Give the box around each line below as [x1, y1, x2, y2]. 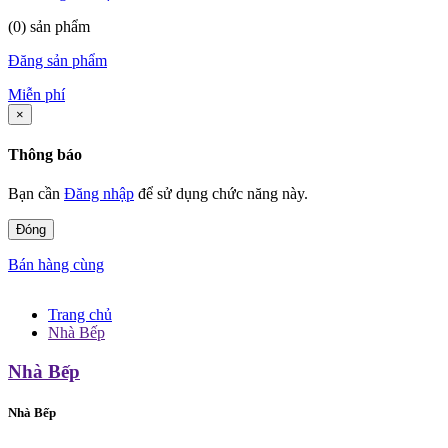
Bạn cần [8, 185, 64, 203]
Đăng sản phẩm [8, 51, 107, 69]
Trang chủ [48, 306, 112, 324]
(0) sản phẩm [8, 17, 90, 35]
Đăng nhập [64, 185, 134, 203]
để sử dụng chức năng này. [134, 185, 308, 203]
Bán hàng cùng [8, 256, 104, 274]
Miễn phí [8, 85, 65, 103]
